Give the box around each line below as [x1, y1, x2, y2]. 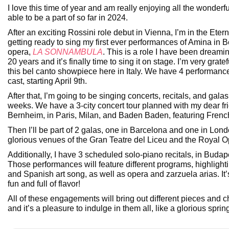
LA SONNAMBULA [33, 48, 103, 57]
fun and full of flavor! [8, 179, 80, 189]
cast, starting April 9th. [8, 77, 87, 86]
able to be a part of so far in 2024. [8, 13, 128, 22]
